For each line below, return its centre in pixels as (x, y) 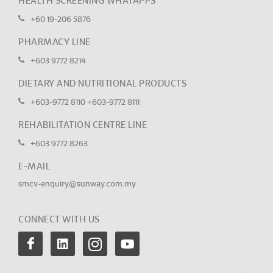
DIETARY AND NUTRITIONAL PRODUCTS (102, 84)
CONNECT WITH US (59, 220)
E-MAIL (34, 167)
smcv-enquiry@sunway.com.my (77, 184)
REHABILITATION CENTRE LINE (83, 125)
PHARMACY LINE (55, 42)
